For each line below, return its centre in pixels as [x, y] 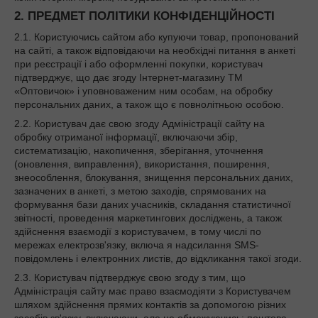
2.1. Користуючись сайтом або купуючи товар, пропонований [157, 37]
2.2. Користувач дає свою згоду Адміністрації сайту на [139, 124]
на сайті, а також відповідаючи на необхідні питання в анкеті [155, 51]
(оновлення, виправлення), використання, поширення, [142, 164]
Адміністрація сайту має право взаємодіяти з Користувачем [153, 291]
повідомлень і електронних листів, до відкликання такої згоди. [158, 259]
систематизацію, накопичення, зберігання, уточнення [139, 151]
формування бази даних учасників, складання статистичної [153, 205]
